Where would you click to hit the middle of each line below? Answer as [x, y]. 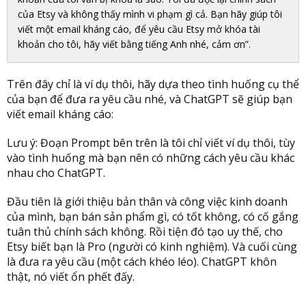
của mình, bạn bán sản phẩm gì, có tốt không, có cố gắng [153, 217]
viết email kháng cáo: [60, 114]
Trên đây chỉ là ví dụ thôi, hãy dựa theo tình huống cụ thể [153, 84]
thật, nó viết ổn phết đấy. [71, 277]
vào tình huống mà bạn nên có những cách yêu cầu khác [151, 158]
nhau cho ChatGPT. [56, 173]
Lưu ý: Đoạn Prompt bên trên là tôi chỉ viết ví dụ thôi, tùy [151, 143]
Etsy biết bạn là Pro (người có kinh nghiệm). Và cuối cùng [152, 247]
